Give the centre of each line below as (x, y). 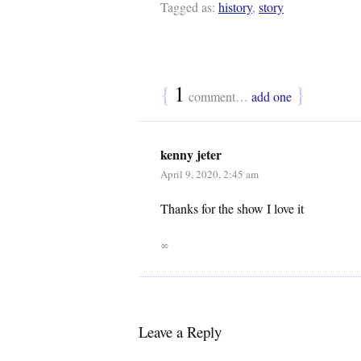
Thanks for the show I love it (232, 208)
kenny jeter (191, 154)
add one (272, 96)
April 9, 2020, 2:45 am (210, 174)
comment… (218, 96)
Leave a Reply (180, 332)
